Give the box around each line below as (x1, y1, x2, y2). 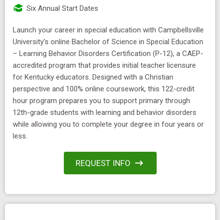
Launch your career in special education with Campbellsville (13, 25, 204, 34)
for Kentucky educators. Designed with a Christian (13, 72, 173, 82)
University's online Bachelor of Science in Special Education (13, 37, 203, 46)
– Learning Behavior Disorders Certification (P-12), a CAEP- (13, 49, 203, 58)
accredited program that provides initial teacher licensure (13, 60, 196, 70)
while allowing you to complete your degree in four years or (13, 119, 204, 129)
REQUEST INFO (75, 158, 131, 168)
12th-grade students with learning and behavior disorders (13, 108, 196, 117)
